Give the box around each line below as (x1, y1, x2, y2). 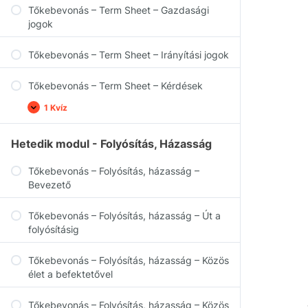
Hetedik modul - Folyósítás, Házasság (11, 137, 212, 151)
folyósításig (28, 223, 79, 235)
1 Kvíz (44, 102, 67, 113)
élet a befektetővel (28, 268, 113, 280)
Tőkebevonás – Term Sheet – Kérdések (28, 80, 203, 91)
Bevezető (28, 179, 71, 190)
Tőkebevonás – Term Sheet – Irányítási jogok (28, 49, 229, 60)
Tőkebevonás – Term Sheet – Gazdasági (28, 4, 209, 16)
